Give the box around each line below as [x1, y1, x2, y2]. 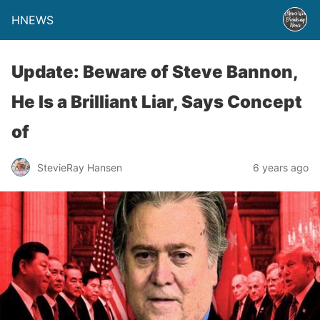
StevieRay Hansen [37, 161, 122, 174]
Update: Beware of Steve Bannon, [11, 61, 298, 82]
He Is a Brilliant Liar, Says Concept [11, 91, 302, 112]
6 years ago [253, 161, 309, 174]
